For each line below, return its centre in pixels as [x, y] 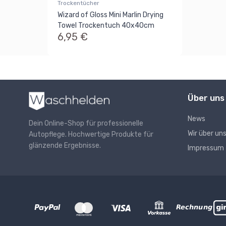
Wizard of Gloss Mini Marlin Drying [110, 15]
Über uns [206, 98]
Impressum [206, 148]
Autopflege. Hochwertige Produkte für [91, 135]
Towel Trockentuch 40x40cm [106, 25]
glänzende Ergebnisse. [65, 146]
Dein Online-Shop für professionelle [86, 124]
